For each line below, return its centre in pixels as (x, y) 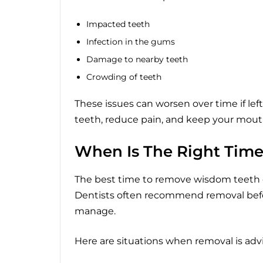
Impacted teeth (118, 24)
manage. (95, 211)
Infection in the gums (131, 41)
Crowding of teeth (124, 77)
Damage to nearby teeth (137, 59)
